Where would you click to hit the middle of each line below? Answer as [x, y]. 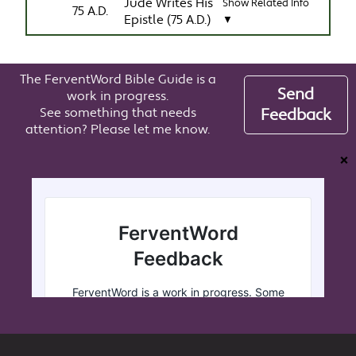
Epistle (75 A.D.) [168, 20]
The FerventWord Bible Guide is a [118, 79]
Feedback [296, 115]
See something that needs [118, 113]
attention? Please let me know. [118, 130]
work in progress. [118, 96]
